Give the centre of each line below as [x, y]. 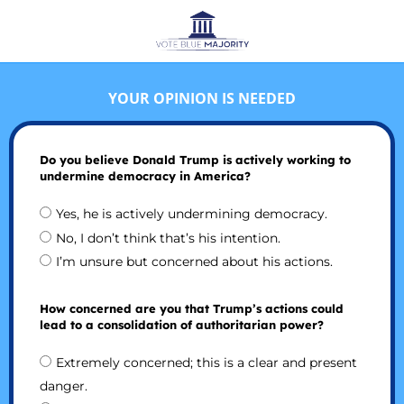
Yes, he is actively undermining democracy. [191, 214]
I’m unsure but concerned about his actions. [194, 261]
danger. [63, 386]
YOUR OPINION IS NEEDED [202, 98]
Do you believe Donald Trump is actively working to [195, 160]
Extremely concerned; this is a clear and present [206, 362]
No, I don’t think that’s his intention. [168, 238]
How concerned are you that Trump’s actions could [191, 308]
